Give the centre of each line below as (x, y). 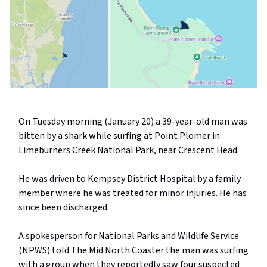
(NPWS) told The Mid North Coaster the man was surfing (133, 251)
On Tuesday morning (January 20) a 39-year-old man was (133, 122)
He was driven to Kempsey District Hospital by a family (130, 179)
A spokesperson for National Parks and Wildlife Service (129, 236)
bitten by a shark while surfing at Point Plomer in (119, 136)
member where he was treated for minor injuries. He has (133, 193)
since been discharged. (64, 208)
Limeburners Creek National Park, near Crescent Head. (129, 150)
